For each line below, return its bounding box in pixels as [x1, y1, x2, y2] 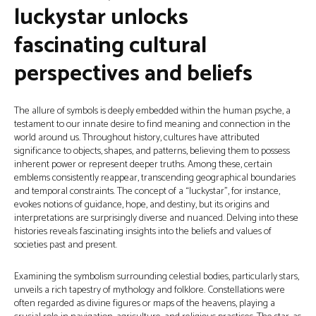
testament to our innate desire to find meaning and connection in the [14, 116, 291, 133]
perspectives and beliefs [14, 56, 253, 92]
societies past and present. [14, 237, 117, 253]
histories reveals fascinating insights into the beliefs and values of [14, 224, 272, 240]
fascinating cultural [14, 28, 207, 64]
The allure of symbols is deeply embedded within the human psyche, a [14, 103, 291, 119]
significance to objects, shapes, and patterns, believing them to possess [14, 143, 290, 159]
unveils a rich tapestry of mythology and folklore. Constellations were [14, 282, 285, 298]
